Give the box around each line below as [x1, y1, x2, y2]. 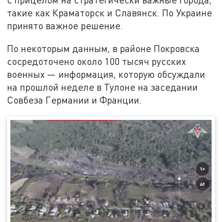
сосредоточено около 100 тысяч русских [7, 55, 186, 67]
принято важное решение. [7, 20, 123, 32]
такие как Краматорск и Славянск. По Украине [7, 7, 213, 19]
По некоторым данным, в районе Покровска [7, 42, 200, 54]
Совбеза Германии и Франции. [7, 94, 142, 106]
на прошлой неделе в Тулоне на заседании [7, 81, 198, 93]
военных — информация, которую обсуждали [7, 68, 206, 80]
